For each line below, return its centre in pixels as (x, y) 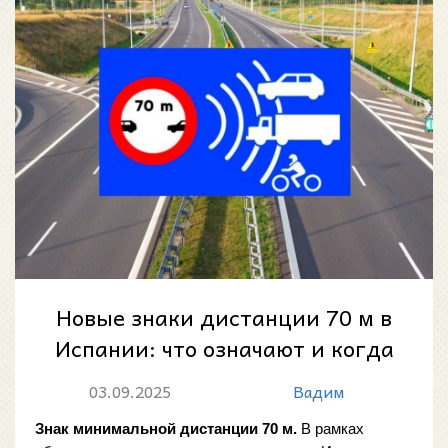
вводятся (224, 379)
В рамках (330, 429)
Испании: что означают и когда (224, 348)
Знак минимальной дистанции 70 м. (166, 429)
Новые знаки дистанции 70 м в (224, 317)
